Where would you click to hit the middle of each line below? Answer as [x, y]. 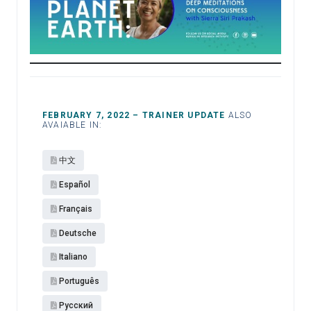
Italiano [73, 257]
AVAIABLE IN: [73, 125]
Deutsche [78, 233]
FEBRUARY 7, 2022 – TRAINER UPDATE [134, 116]
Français [76, 209]
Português [79, 281]
